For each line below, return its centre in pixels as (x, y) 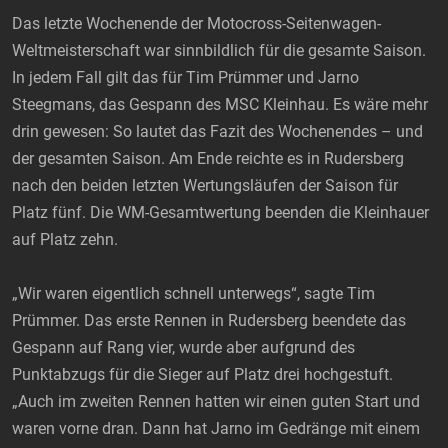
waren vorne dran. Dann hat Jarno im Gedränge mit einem (216, 429)
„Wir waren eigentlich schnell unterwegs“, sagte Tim (193, 294)
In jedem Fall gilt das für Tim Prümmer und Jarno (185, 78)
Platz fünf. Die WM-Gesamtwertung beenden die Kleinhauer (220, 213)
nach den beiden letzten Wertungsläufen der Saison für (205, 186)
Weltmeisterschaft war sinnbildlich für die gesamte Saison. (219, 51)
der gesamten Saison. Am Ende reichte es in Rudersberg (208, 159)
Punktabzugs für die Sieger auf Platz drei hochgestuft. (202, 375)
